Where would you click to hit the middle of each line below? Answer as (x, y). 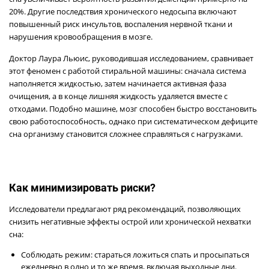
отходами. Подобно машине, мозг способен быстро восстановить (133, 108)
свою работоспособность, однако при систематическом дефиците (133, 121)
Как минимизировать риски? (82, 187)
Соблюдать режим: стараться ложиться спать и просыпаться (135, 254)
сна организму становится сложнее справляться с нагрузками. (126, 134)
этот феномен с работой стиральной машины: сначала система (128, 71)
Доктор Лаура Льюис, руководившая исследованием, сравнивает (131, 58)
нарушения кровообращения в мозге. (81, 36)
